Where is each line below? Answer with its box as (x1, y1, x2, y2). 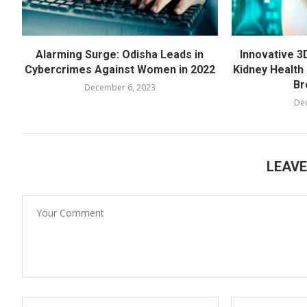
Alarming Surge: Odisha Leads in (36, 47, 204, 61)
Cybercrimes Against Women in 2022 (24, 62, 215, 76)
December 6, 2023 (84, 81, 156, 93)
